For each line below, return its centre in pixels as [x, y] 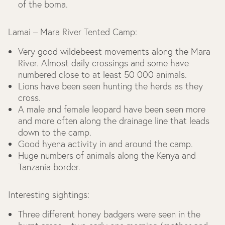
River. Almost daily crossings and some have [103, 63]
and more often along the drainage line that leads [114, 121]
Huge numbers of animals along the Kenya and [107, 155]
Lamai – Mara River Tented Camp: [73, 32]
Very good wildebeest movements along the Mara [114, 51]
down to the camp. [55, 132]
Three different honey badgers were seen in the [109, 214]
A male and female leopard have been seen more [112, 109]
